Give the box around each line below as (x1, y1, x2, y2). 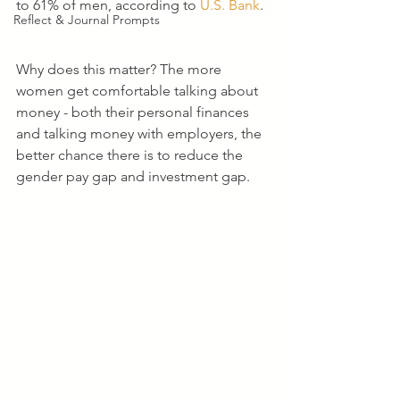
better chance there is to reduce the (16, 146, 246, 163)
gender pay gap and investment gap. (16, 168, 250, 185)
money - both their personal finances (16, 104, 253, 121)
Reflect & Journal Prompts (13, 12, 160, 28)
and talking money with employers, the (16, 125, 265, 142)
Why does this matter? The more (16, 61, 225, 78)
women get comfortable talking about (16, 82, 262, 99)
